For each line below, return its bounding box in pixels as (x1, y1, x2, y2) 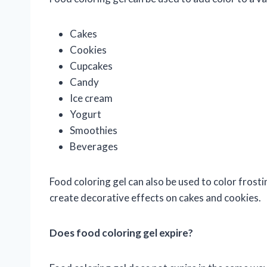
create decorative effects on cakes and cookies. (49, 191, 261, 204)
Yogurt (70, 108, 101, 121)
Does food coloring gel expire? (49, 226, 193, 240)
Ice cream (70, 92, 113, 105)
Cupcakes (70, 60, 113, 73)
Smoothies (70, 124, 117, 137)
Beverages (70, 140, 118, 153)
